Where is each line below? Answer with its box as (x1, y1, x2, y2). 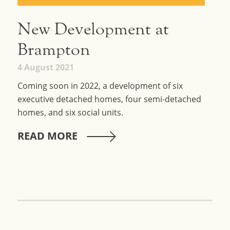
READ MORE (17, 128, 78, 143)
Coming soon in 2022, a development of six (17, 80, 183, 91)
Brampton (17, 39, 90, 60)
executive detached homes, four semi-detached (17, 93, 201, 105)
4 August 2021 (17, 61, 74, 73)
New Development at (17, 18, 169, 39)
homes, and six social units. (17, 106, 123, 118)
